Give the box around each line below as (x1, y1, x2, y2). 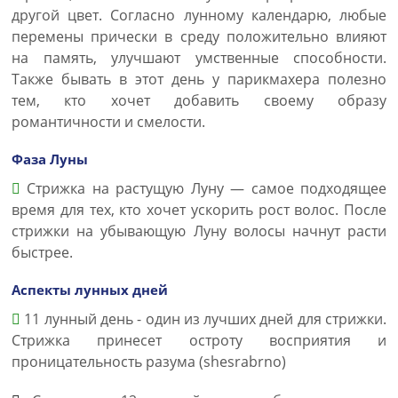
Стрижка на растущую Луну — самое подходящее (20, 179, 386, 198)
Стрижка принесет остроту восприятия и (12, 330, 386, 350)
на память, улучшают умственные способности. (12, 48, 386, 68)
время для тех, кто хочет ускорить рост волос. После (12, 200, 386, 219)
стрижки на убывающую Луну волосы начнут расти (12, 221, 386, 241)
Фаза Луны (12, 150, 88, 168)
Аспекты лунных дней (12, 281, 168, 298)
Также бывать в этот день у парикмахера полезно (12, 69, 386, 89)
